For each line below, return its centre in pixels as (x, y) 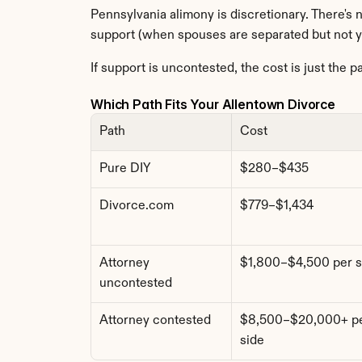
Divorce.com (137, 206)
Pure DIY (125, 169)
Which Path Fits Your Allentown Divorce (213, 104)
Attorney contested (155, 321)
